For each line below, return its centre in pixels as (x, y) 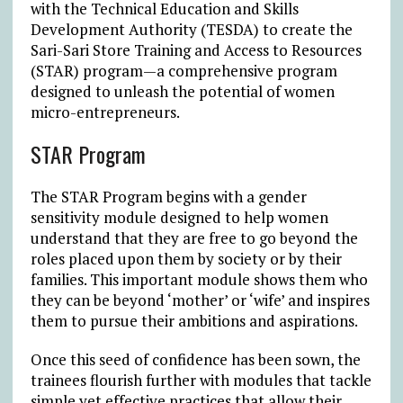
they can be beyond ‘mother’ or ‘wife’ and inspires (200, 300)
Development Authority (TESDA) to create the (191, 29)
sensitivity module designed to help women (179, 217)
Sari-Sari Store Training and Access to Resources (196, 49)
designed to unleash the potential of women (182, 91)
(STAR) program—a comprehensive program (184, 70)
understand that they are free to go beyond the (194, 237)
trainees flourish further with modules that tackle (201, 380)
